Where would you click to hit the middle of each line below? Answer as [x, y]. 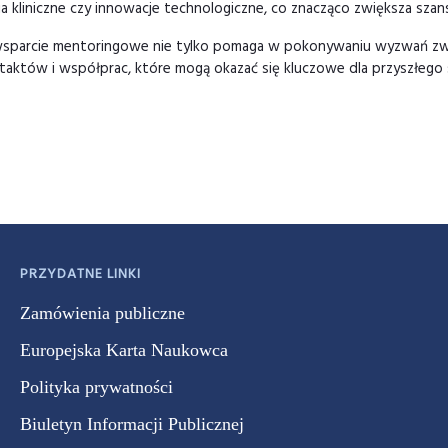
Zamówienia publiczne [102, 313]
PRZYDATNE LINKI [80, 274]
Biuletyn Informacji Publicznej [132, 424]
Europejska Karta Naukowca [124, 350]
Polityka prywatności [96, 387]
